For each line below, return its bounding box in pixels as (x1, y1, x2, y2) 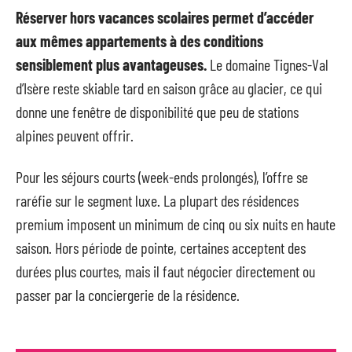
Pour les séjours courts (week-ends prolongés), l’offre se (16, 167, 308, 186)
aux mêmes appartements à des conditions (16, 31, 263, 50)
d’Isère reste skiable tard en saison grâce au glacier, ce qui (16, 79, 322, 97)
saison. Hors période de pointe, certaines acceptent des (16, 237, 306, 257)
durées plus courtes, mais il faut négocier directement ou (16, 261, 315, 280)
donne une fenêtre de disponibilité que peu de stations (16, 102, 299, 121)
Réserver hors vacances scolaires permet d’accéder (16, 8, 313, 27)
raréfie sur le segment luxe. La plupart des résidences (16, 190, 299, 210)
